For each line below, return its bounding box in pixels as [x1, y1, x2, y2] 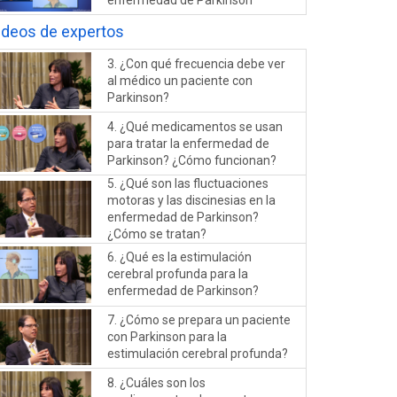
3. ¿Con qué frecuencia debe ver [107, 56, 286, 71]
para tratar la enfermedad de [107, 136, 270, 151]
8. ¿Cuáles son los [107, 375, 206, 390]
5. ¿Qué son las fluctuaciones [107, 175, 269, 191]
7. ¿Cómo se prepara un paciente [107, 313, 292, 328]
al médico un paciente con [107, 73, 253, 88]
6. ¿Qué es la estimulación [107, 250, 253, 265]
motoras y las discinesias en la [107, 192, 276, 207]
